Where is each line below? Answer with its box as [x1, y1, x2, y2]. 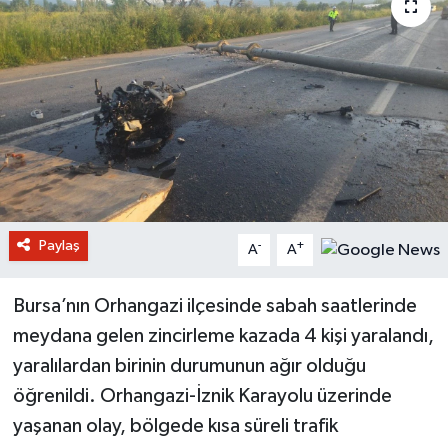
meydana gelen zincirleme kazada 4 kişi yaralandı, [12, 325, 434, 346]
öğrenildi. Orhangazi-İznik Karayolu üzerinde [12, 385, 392, 406]
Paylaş [38, 237, 80, 253]
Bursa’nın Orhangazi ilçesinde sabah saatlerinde [12, 295, 417, 316]
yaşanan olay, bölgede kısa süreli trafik [12, 415, 338, 436]
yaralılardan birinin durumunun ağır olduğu [12, 355, 366, 376]
